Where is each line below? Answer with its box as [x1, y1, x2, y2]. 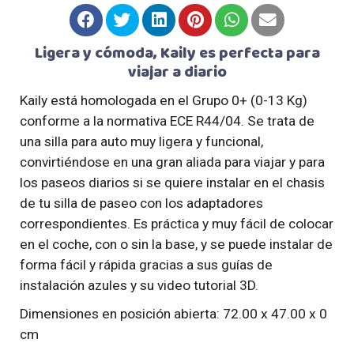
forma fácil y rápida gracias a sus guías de [20, 256, 273, 273]
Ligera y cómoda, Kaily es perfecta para [34, 39, 320, 67]
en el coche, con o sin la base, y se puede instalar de [20, 235, 333, 252]
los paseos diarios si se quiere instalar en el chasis [20, 174, 325, 190]
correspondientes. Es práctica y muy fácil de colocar [20, 215, 333, 232]
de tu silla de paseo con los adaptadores [20, 194, 263, 211]
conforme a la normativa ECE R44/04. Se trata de [20, 112, 314, 129]
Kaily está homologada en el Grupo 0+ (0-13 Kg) [20, 92, 307, 108]
